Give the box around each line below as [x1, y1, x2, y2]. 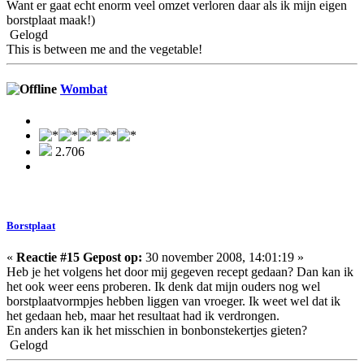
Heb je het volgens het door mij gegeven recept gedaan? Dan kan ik [6, 265, 353, 279]
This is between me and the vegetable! [6, 41, 202, 56]
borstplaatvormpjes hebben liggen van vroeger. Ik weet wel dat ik [6, 294, 340, 309]
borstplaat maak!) [6, 12, 95, 27]
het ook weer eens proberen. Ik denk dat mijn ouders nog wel [6, 279, 320, 294]
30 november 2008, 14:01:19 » [142, 250, 304, 265]
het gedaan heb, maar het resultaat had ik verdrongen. [6, 309, 279, 323]
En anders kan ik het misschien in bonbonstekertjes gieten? [6, 323, 307, 338]
